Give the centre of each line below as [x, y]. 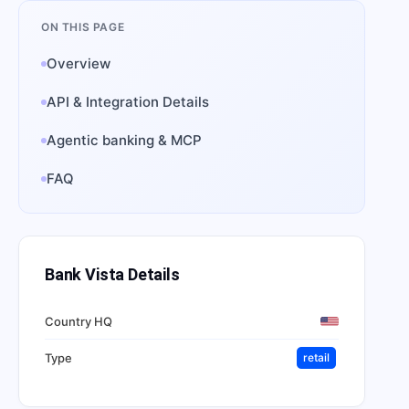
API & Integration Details [128, 102]
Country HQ [79, 321]
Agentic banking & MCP [124, 140]
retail [316, 357]
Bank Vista [85, 274]
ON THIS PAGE [83, 27]
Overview [79, 63]
